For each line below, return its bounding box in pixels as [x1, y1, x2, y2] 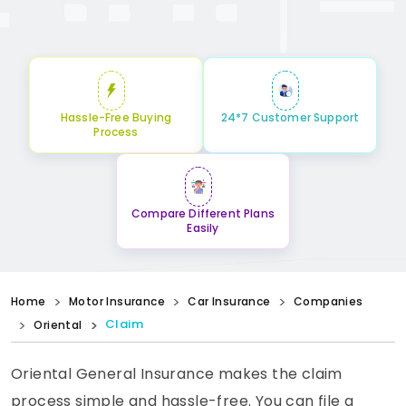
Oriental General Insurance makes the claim [11, 363, 343, 385]
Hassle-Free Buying [60, 110, 172, 126]
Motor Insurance [69, 294, 166, 310]
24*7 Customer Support [220, 110, 360, 126]
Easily [187, 220, 219, 237]
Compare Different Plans [131, 206, 275, 222]
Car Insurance [188, 294, 271, 310]
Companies [294, 294, 363, 310]
